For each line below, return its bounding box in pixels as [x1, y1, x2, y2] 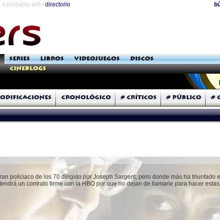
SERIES [9, 56, 30, 61]
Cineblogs [10, 66, 46, 71]
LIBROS [40, 56, 64, 61]
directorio [45, 1, 70, 8]
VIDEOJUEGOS [74, 56, 120, 61]
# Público [166, 95, 201, 100]
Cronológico [61, 95, 111, 100]
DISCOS [130, 56, 154, 61]
